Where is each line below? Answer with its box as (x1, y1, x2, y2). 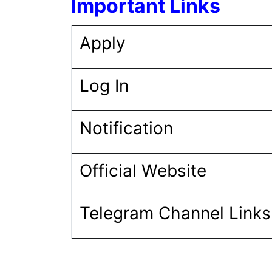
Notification (80, 118, 178, 138)
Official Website (80, 160, 211, 181)
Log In (80, 75, 134, 96)
